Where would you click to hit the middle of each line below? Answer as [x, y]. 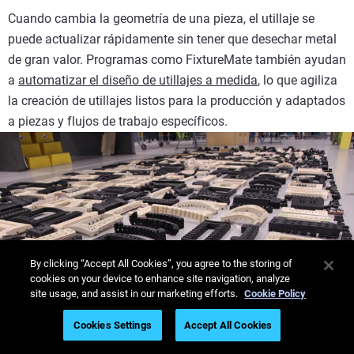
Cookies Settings [112, 325]
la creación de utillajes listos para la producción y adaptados [177, 100]
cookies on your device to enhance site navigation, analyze [160, 279]
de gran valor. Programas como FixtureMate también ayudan [177, 59]
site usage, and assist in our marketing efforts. [136, 294]
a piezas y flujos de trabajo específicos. [118, 121]
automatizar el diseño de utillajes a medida [138, 80]
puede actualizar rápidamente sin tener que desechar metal [172, 39]
